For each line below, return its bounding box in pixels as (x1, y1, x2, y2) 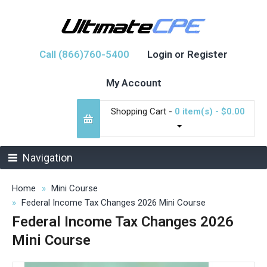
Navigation (23, 151, 73, 164)
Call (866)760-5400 (39, 48, 129, 60)
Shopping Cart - (110, 106, 175, 117)
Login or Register (147, 48, 228, 60)
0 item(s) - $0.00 (174, 106, 245, 117)
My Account (105, 77, 162, 89)
